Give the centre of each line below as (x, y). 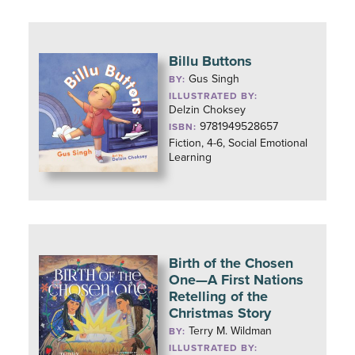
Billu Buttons (211, 61)
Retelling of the (219, 296)
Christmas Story (220, 313)
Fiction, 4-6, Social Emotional (239, 143)
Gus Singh (214, 79)
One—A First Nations (237, 280)
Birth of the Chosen (231, 263)
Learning (191, 157)
